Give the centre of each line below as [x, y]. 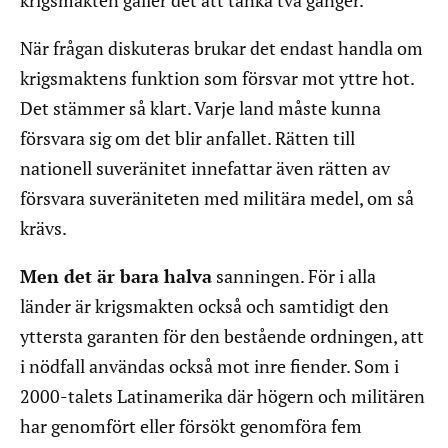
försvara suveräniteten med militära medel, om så [217, 198]
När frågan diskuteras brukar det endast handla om [221, 48]
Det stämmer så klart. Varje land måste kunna [200, 108]
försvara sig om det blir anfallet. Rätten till [187, 138]
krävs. [43, 228]
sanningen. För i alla [294, 276]
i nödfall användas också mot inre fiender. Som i [209, 366]
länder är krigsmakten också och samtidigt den [204, 306]
